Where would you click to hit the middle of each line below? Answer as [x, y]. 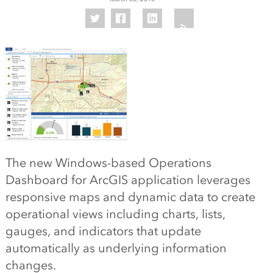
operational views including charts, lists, [115, 214]
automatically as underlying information [116, 248]
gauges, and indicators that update [103, 231]
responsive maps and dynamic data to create [130, 197]
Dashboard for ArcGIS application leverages [128, 180]
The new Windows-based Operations [108, 163]
